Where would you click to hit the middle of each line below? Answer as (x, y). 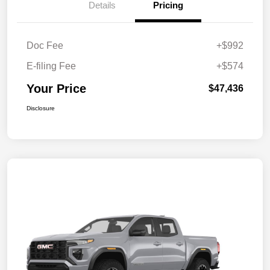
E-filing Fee (51, 66)
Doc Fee (45, 45)
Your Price (56, 88)
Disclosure (41, 108)
